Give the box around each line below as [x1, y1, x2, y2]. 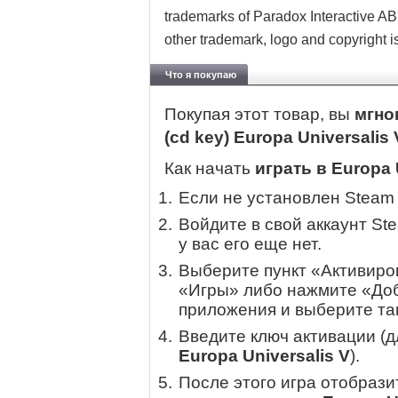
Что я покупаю [165, 69, 236, 80]
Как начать [164, 159, 255, 179]
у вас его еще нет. [179, 235, 322, 254]
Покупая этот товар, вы [164, 105, 354, 124]
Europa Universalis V [179, 346, 350, 366]
